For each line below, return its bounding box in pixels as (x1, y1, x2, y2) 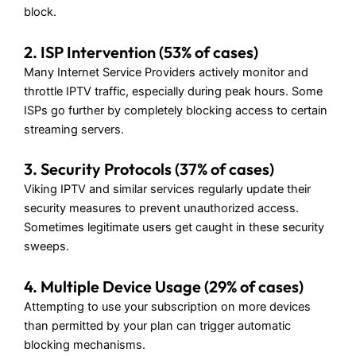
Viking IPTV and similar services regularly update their (24, 182, 311, 197)
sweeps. (24, 239, 69, 254)
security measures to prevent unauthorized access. (24, 201, 299, 216)
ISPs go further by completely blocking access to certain (24, 103, 327, 118)
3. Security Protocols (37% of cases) (24, 159, 274, 180)
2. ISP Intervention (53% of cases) (24, 41, 258, 62)
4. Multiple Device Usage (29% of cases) (24, 276, 304, 296)
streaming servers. (24, 122, 124, 137)
